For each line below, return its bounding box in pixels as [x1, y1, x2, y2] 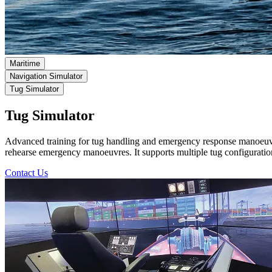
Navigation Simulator [10, 72, 83, 81]
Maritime [10, 59, 40, 68]
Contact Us [5, 167, 48, 178]
